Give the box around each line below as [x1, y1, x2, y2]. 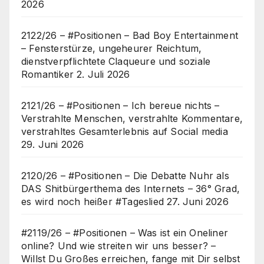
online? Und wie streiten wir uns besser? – [21, 240, 216, 252]
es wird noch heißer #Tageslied [21, 196, 164, 208]
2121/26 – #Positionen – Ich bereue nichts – [21, 100, 220, 112]
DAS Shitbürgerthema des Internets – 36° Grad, [21, 183, 240, 195]
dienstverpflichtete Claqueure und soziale [21, 55, 211, 68]
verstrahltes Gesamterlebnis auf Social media [21, 126, 228, 138]
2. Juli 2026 [77, 68, 130, 81]
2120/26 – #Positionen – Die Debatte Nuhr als [21, 170, 229, 182]
